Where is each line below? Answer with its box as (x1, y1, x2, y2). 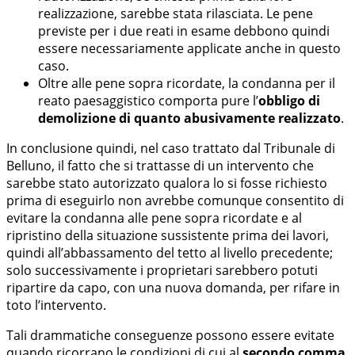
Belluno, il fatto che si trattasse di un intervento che (6, 156, 314, 174)
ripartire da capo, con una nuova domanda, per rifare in (6, 278, 340, 296)
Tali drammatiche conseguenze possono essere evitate (6, 326, 334, 344)
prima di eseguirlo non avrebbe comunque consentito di (6, 191, 344, 209)
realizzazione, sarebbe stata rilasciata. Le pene (38, 4, 313, 22)
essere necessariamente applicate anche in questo (38, 39, 341, 57)
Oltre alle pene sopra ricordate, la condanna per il (38, 74, 335, 92)
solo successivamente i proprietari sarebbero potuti (6, 261, 318, 279)
